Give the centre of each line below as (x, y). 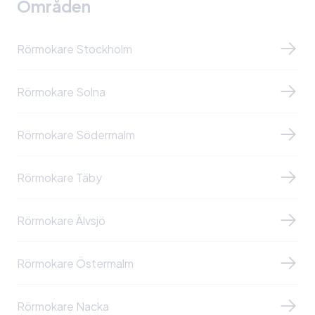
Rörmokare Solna (61, 91)
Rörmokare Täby (59, 177)
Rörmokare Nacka (63, 306)
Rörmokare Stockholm (75, 49)
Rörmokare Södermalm (76, 134)
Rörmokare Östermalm (75, 263)
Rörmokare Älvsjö (61, 220)
